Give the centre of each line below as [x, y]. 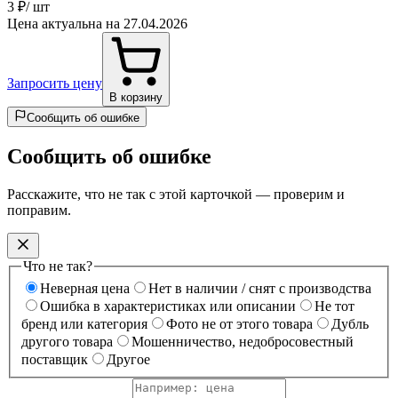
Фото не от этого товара [239, 324]
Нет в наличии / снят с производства [260, 289]
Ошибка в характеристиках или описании [168, 306]
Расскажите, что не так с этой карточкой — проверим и [176, 194]
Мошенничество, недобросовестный [243, 342]
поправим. [39, 210]
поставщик [55, 360]
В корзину [136, 97]
